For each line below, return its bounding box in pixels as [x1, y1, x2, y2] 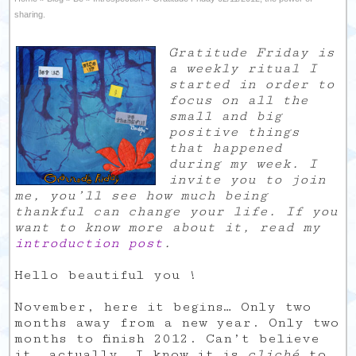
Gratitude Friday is [168, 44, 335, 60]
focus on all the [168, 92, 309, 108]
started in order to [168, 76, 335, 92]
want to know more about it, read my [14, 219, 321, 235]
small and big [168, 108, 283, 124]
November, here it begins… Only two [14, 299, 312, 315]
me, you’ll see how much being [14, 188, 269, 203]
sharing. [14, 10, 46, 19]
